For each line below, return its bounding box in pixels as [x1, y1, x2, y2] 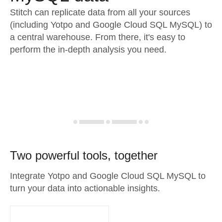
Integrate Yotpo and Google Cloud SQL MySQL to [10, 171, 206, 181]
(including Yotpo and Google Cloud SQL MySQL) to [10, 20, 212, 30]
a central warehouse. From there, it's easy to [10, 32, 185, 42]
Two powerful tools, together [10, 149, 158, 162]
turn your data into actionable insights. [10, 183, 160, 193]
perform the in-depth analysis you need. [10, 45, 166, 55]
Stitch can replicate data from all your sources [10, 7, 190, 17]
